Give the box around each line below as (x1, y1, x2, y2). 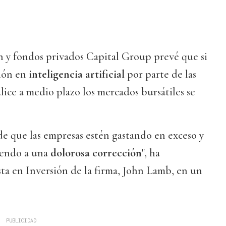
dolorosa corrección (50, 146, 142, 160)
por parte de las (127, 68, 196, 81)
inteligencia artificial (29, 68, 127, 81)
